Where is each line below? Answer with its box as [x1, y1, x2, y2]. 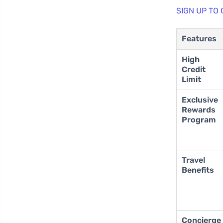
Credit [182, 65, 206, 75]
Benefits [182, 165, 215, 175]
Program [182, 115, 217, 125]
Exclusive [182, 95, 219, 105]
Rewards [182, 105, 216, 115]
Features [182, 34, 217, 44]
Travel [182, 155, 206, 165]
